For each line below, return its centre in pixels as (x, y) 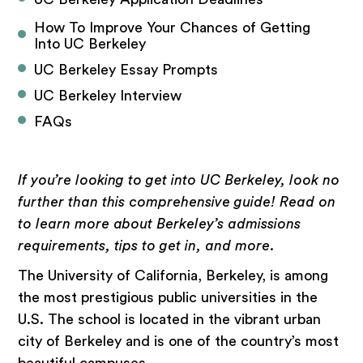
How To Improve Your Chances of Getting (175, 28)
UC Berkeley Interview (108, 96)
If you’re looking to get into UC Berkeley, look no (179, 180)
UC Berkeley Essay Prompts (126, 70)
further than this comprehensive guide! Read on (177, 202)
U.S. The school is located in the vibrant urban (170, 319)
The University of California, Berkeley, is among (173, 275)
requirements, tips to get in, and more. (147, 246)
